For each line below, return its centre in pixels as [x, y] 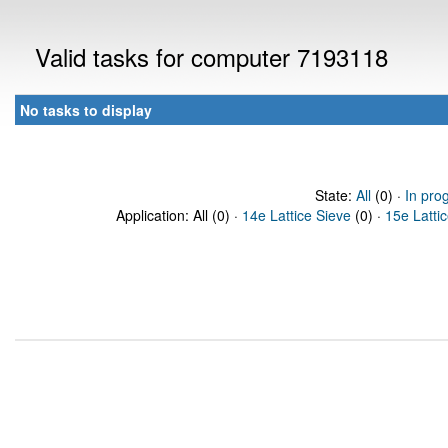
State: [335, 195]
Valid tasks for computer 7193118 [211, 56]
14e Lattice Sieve [296, 215]
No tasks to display [86, 110]
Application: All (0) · [179, 215]
